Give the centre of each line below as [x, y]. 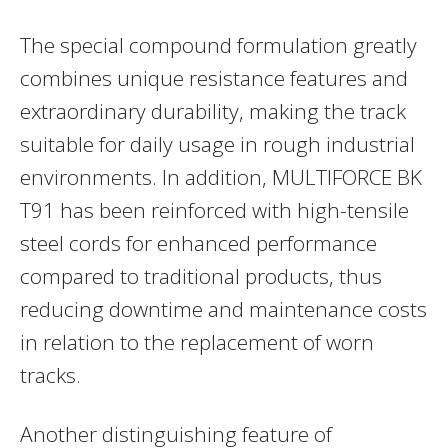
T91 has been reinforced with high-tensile [214, 210]
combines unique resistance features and [214, 78]
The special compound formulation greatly [218, 45]
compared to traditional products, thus [201, 276]
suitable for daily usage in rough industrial [217, 144]
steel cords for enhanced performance [198, 243]
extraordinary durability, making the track [213, 111]
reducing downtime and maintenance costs [223, 309]
